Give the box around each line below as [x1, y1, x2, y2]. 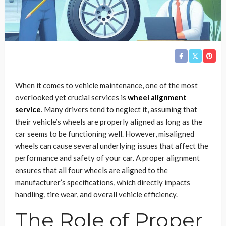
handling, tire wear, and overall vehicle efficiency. [15, 189, 178, 199]
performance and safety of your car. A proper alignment [15, 153, 200, 162]
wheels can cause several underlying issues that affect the [15, 141, 208, 150]
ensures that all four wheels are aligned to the [15, 165, 168, 175]
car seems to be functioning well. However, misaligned [15, 129, 194, 138]
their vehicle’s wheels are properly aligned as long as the [15, 117, 202, 126]
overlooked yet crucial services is [15, 92, 128, 102]
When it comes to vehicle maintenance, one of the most [15, 80, 198, 90]
